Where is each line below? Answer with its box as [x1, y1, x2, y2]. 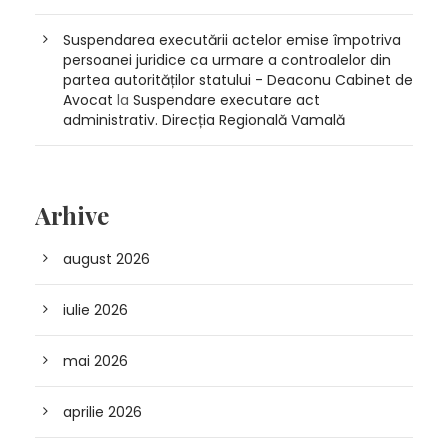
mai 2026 [63, 351, 128, 371]
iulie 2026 [63, 300, 128, 320]
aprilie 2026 [63, 402, 142, 422]
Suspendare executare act [133, 90, 320, 110]
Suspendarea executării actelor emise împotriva [63, 30, 401, 50]
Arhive [35, 199, 109, 231]
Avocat [63, 90, 113, 110]
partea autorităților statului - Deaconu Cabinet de [63, 70, 413, 90]
